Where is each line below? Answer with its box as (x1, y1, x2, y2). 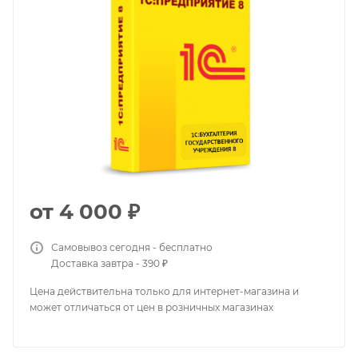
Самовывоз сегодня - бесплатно (51, 241, 213, 253)
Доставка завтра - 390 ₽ (51, 257, 168, 269)
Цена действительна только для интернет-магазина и (30, 284, 299, 297)
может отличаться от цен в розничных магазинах (30, 300, 273, 313)
